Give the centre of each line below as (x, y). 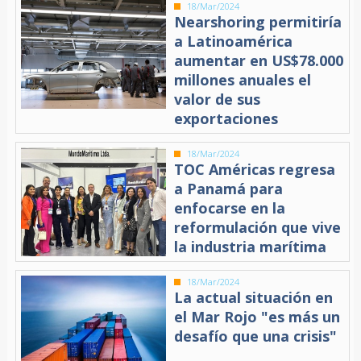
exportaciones (226, 118)
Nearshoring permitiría (258, 21)
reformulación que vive (258, 227)
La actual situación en (254, 297)
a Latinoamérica (234, 41)
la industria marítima (251, 246)
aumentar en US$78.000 (259, 60)
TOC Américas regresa (255, 169)
